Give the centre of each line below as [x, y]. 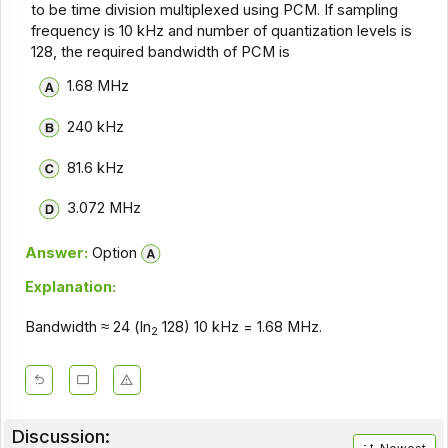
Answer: [56, 252]
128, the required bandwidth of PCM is [161, 51]
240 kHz [95, 127]
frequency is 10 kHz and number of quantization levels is [222, 30]
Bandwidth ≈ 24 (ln [87, 327]
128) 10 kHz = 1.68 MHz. [239, 327]
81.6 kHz [95, 167]
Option [112, 252]
